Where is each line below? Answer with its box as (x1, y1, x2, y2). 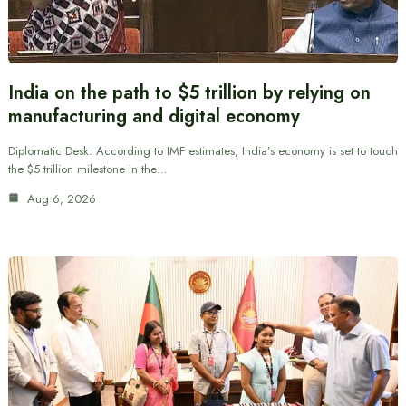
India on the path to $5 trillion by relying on (7, 80, 371, 107)
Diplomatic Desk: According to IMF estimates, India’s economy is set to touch (7, 142, 398, 160)
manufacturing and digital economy (7, 103, 300, 130)
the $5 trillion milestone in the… (7, 160, 168, 179)
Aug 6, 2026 (23, 190, 96, 208)
